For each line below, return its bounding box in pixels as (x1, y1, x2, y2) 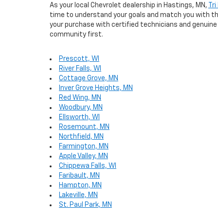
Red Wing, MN (59, 94, 101, 101)
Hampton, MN (59, 182, 102, 189)
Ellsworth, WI (59, 114, 100, 121)
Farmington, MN (59, 143, 109, 150)
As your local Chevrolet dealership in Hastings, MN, (50, 2, 208, 9)
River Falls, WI (59, 65, 101, 72)
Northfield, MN (59, 133, 104, 140)
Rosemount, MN (59, 124, 109, 130)
